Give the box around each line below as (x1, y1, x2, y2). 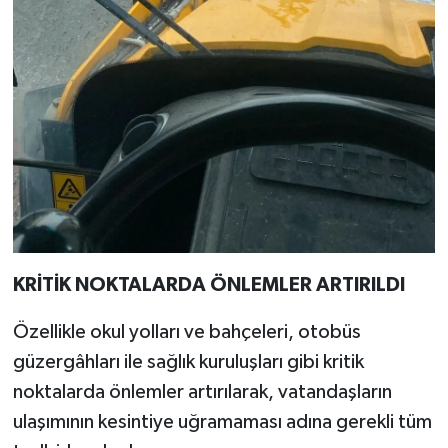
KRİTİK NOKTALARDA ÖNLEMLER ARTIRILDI (12, 274, 405, 295)
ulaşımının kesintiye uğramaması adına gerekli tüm (12, 411, 432, 432)
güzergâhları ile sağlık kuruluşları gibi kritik (12, 351, 364, 372)
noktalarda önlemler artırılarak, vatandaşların (12, 381, 392, 402)
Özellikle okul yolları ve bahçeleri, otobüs (12, 321, 361, 342)
